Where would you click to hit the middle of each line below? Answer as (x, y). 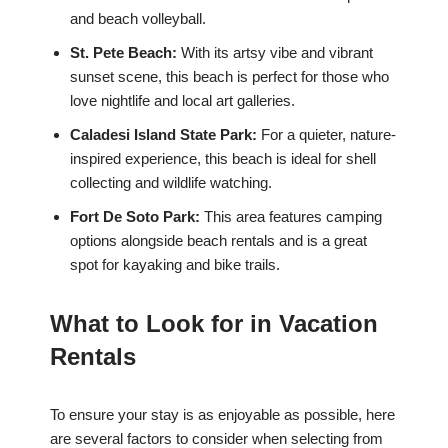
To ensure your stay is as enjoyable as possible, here (222, 415)
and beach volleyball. (138, 19)
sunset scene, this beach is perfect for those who (229, 77)
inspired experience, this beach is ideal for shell (223, 159)
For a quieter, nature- (326, 135)
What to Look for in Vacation (214, 324)
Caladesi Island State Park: (163, 135)
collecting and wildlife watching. (171, 183)
